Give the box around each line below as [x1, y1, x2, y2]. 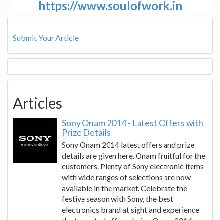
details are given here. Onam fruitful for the [62, 151, 205, 161]
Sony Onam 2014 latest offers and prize [62, 140, 194, 150]
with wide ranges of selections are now [62, 172, 191, 182]
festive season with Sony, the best [62, 194, 173, 204]
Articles [13, 94, 62, 112]
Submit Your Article [13, 33, 79, 43]
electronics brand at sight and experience [62, 205, 199, 215]
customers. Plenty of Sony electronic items [62, 162, 204, 171]
